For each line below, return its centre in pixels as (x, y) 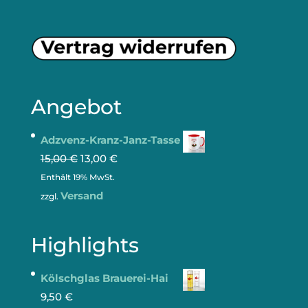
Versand (81, 195)
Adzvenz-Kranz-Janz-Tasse (110, 140)
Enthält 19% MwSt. (77, 177)
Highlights (85, 245)
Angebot (76, 107)
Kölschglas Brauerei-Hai (104, 278)
